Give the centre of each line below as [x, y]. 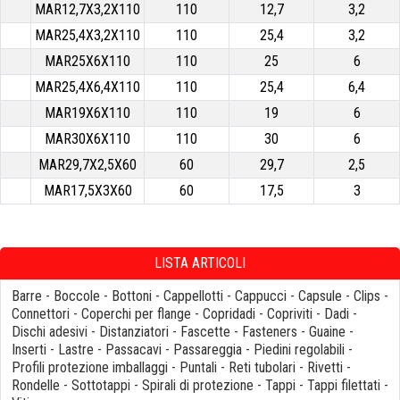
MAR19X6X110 [87, 113]
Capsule [320, 296]
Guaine [327, 332]
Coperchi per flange [136, 314]
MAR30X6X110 [87, 139]
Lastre [76, 350]
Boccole [77, 296]
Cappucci [261, 296]
